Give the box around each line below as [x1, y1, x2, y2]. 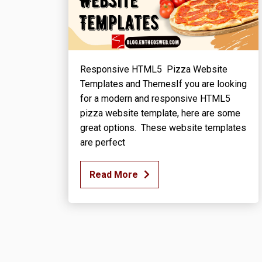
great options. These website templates [80, 122, 246, 133]
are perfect [80, 136, 125, 148]
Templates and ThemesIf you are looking [80, 78, 247, 89]
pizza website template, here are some [80, 107, 240, 119]
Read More [89, 168, 138, 180]
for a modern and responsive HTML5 [80, 92, 230, 104]
